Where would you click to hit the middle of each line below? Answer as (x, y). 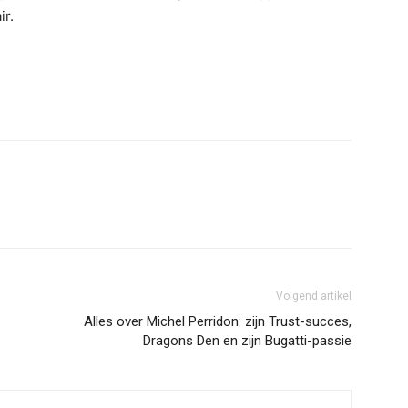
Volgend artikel (314, 296)
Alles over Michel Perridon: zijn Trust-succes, (218, 322)
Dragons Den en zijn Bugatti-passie (247, 341)
